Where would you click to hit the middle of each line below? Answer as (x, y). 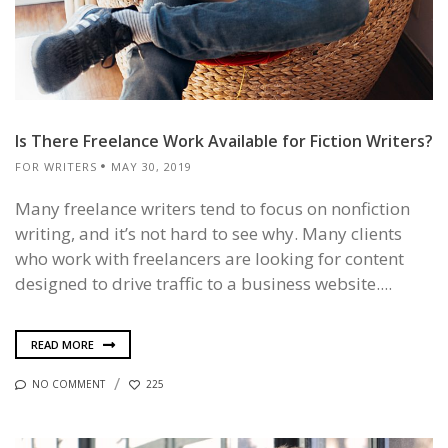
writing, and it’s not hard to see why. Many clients (208, 234)
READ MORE (64, 344)
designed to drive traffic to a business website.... (203, 284)
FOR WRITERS (56, 167)
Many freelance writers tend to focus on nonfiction (212, 209)
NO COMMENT (68, 384)
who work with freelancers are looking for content (209, 259)
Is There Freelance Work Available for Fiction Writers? (224, 141)
